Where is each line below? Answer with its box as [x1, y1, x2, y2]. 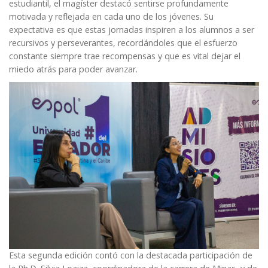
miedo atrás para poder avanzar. [9, 63, 140, 75]
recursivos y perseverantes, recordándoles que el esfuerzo [9, 37, 237, 49]
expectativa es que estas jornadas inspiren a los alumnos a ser [9, 24, 254, 36]
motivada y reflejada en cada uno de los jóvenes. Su [9, 11, 214, 23]
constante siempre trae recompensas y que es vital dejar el [9, 50, 240, 62]
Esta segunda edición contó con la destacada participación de [9, 249, 252, 261]
